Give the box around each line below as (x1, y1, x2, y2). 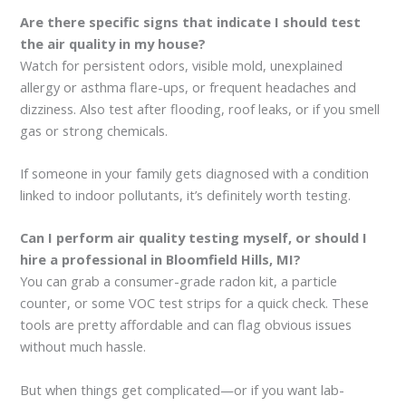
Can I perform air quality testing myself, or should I (20, 228, 368, 247)
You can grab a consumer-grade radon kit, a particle (20, 272, 338, 291)
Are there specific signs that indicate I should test (20, 12, 362, 31)
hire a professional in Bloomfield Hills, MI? (20, 250, 302, 269)
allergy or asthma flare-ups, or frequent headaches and (20, 77, 357, 96)
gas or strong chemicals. (20, 121, 169, 140)
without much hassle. (20, 337, 147, 356)
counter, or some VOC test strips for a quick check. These (20, 294, 370, 313)
